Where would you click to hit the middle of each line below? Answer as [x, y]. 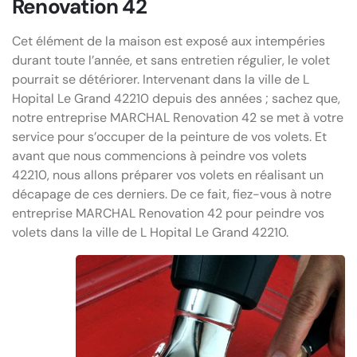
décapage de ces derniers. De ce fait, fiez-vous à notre [172, 194]
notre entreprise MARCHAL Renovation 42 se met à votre [178, 118]
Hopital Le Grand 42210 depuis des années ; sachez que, [176, 99]
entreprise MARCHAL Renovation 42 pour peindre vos [168, 214]
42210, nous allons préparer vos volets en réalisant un [168, 175]
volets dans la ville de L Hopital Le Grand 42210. [150, 233]
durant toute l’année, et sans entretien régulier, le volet [171, 61]
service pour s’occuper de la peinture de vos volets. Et [169, 137]
